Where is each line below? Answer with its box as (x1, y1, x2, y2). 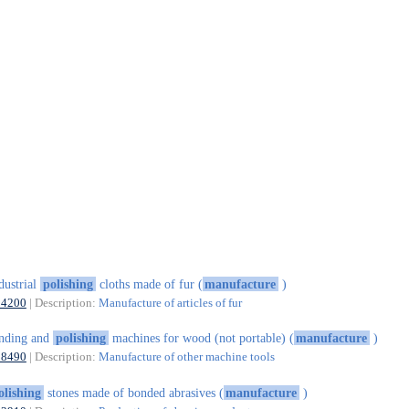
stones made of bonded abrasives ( (43, 384, 224, 400)
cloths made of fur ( (95, 276, 203, 291)
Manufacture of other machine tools (98, 350, 275, 364)
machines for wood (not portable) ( (108, 330, 294, 346)
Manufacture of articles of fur (98, 295, 242, 309)
